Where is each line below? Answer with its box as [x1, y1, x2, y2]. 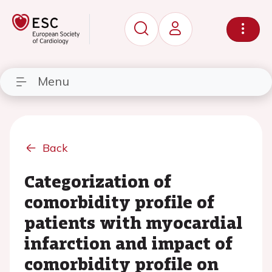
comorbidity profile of [24, 189, 214, 214]
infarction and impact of [24, 231, 233, 255]
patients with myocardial [24, 210, 242, 234]
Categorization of [24, 169, 171, 193]
